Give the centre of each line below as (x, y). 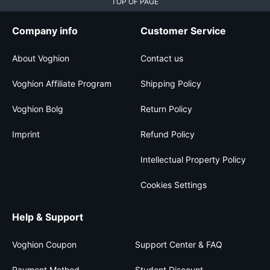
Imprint (26, 134)
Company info (45, 31)
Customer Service (183, 31)
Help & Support (48, 217)
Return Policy (166, 109)
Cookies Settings (174, 185)
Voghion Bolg (38, 109)
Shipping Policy (171, 83)
